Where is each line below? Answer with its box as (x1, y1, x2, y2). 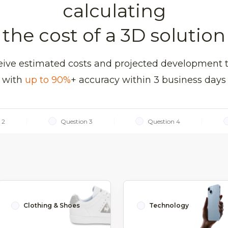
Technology (149, 202, 189, 209)
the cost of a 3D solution (3, 24, 225, 46)
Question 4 (147, 117, 180, 125)
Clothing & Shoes (23, 202, 80, 209)
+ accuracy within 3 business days (71, 74, 226, 85)
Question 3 (60, 117, 93, 125)
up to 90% (22, 74, 71, 85)
